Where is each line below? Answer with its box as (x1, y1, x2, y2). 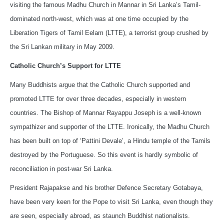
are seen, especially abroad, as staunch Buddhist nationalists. (10, 212, 190, 220)
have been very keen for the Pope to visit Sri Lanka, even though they (10, 198, 213, 206)
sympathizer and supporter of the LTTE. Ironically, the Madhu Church (10, 123, 209, 131)
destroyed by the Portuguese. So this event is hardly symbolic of (10, 151, 198, 159)
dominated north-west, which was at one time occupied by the (10, 15, 188, 23)
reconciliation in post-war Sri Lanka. (10, 165, 113, 173)
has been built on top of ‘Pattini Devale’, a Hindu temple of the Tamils (10, 137, 210, 145)
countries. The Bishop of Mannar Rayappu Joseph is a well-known (10, 109, 201, 117)
